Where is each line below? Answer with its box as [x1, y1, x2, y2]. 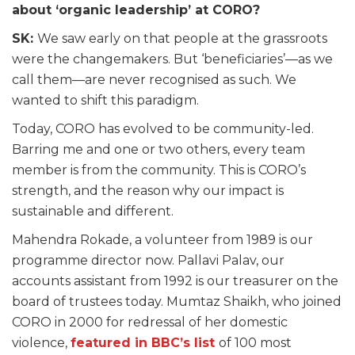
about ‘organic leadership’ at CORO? [12, 2, 260, 17]
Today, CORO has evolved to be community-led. [12, 120, 314, 136]
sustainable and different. [12, 203, 174, 219]
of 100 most [219, 334, 292, 350]
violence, [12, 334, 71, 350]
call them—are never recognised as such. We [12, 71, 296, 87]
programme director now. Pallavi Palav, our [12, 252, 284, 268]
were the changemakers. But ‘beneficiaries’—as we [12, 51, 333, 67]
